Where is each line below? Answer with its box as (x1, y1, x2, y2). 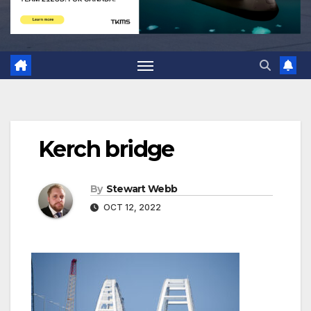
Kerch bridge (38, 135, 174, 163)
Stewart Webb (106, 183, 178, 196)
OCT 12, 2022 (101, 202, 161, 213)
